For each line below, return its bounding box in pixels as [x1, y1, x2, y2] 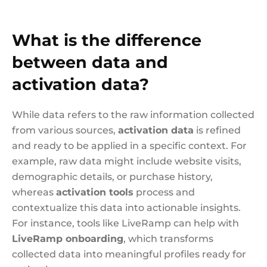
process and [133, 187, 195, 198]
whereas [12, 187, 56, 198]
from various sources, [12, 125, 118, 136]
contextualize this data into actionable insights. [12, 202, 241, 213]
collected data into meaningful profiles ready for [12, 249, 246, 260]
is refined [194, 125, 241, 136]
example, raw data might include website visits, [12, 156, 241, 167]
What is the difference [12, 30, 201, 50]
